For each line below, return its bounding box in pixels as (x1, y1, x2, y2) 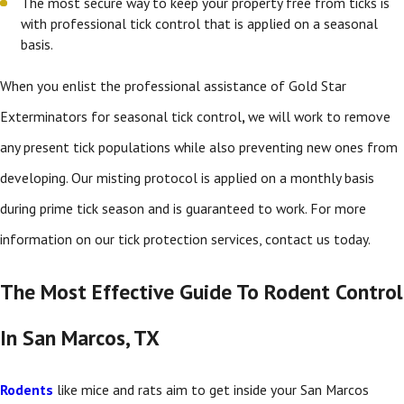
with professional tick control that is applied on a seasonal (21, 14, 379, 32)
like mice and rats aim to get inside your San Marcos (57, 381, 369, 399)
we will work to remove (248, 107, 390, 125)
